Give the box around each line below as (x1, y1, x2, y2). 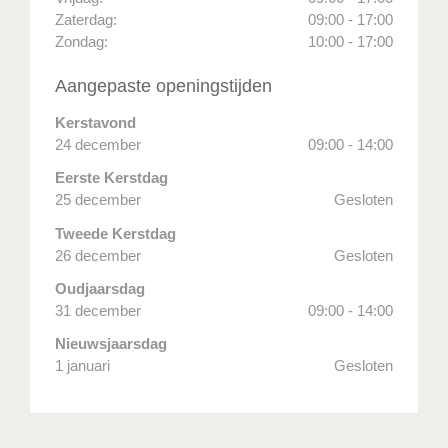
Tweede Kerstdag (55, 224, 176, 242)
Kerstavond (55, 114, 136, 132)
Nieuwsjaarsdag (55, 335, 167, 353)
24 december (55, 136, 141, 154)
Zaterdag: (55, 11, 117, 28)
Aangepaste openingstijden (55, 75, 272, 96)
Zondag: (55, 33, 108, 50)
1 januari (55, 357, 110, 375)
